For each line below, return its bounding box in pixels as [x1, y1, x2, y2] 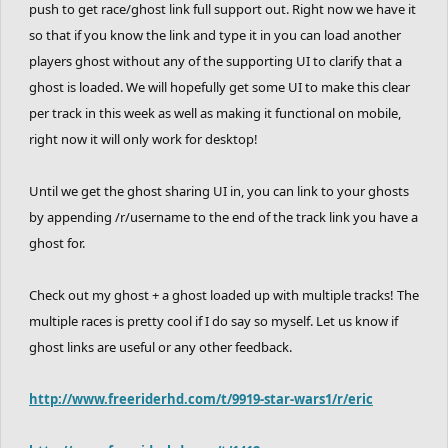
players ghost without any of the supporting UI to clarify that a [29, 51, 402, 70]
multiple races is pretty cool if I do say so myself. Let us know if [29, 311, 398, 330]
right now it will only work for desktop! [29, 129, 258, 148]
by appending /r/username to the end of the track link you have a [29, 207, 418, 226]
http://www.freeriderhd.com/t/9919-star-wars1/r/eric [29, 389, 373, 408]
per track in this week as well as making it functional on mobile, [29, 103, 401, 122]
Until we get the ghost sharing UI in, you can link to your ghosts [29, 181, 409, 200]
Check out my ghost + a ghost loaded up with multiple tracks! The [29, 285, 419, 304]
